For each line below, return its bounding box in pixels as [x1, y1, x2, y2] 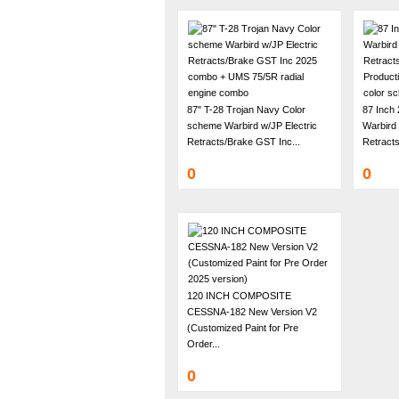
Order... [186, 338, 220, 349]
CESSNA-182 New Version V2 [186, 306, 317, 317]
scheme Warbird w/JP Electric [186, 120, 317, 131]
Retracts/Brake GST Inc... [186, 136, 300, 147]
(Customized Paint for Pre [186, 322, 298, 333]
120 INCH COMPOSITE [186, 290, 291, 301]
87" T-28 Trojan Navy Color [186, 104, 305, 115]
